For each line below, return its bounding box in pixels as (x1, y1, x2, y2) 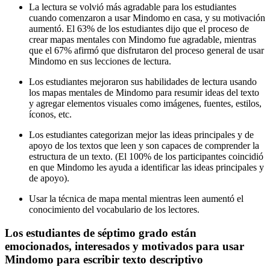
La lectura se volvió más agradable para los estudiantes (29, 1, 236, 12)
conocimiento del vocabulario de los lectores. (29, 204, 199, 215)
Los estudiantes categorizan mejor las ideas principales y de (29, 129, 254, 140)
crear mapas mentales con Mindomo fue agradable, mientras (29, 34, 256, 45)
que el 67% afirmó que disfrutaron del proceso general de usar (29, 45, 264, 55)
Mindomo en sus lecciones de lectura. (29, 55, 171, 66)
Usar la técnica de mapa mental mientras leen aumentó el (29, 193, 243, 204)
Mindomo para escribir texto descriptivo (5, 253, 203, 266)
